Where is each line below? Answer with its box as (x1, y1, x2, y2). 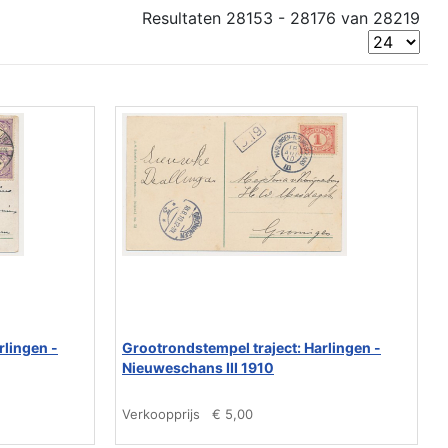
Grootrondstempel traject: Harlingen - (122, 339, 381, 356)
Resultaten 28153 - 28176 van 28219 (142, 8, 420, 28)
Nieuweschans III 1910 (122, 359, 274, 376)
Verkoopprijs (122, 406, 200, 422)
